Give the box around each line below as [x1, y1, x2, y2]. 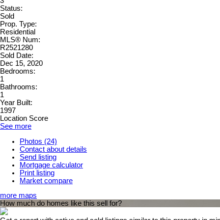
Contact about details [20, 145, 87, 153]
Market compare [20, 176, 73, 185]
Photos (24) [20, 137, 57, 145]
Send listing [20, 153, 56, 161]
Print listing [20, 168, 55, 177]
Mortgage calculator [20, 161, 83, 169]
